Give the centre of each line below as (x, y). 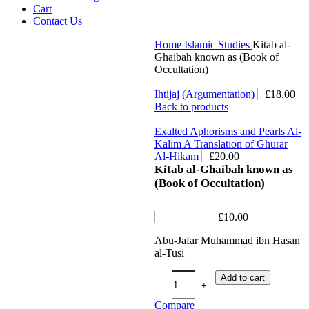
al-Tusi (169, 253)
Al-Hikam (178, 156)
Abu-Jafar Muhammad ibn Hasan (227, 240)
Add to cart (243, 278)
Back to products (191, 107)
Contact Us (58, 21)
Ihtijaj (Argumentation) (206, 94)
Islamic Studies (218, 44)
